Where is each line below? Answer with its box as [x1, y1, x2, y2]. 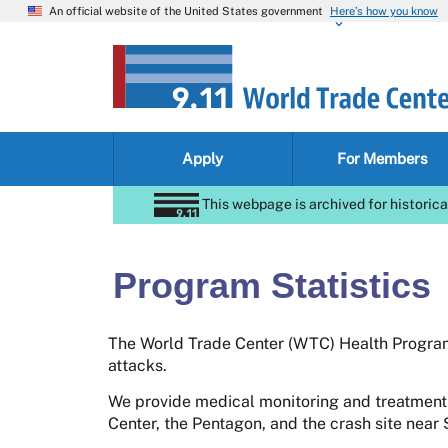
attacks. [108, 356, 167, 376]
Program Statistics [112, 265, 431, 307]
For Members [336, 150, 428, 168]
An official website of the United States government [49, 3, 323, 18]
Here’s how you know [330, 4, 438, 18]
